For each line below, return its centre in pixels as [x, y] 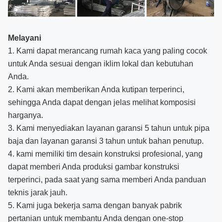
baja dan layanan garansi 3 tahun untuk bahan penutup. [106, 141]
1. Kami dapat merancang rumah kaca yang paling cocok [108, 51]
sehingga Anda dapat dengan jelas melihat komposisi [102, 102]
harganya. [26, 115]
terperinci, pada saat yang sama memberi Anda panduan [107, 179]
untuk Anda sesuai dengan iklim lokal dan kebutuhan [101, 63]
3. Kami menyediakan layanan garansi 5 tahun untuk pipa [109, 128]
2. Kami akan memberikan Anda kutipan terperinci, [96, 89]
